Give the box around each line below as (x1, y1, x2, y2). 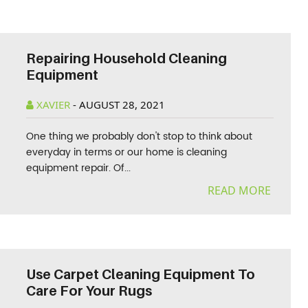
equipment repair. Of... (26, 160, 131, 176)
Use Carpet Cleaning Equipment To (26, 266, 256, 283)
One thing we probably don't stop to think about (26, 129, 253, 144)
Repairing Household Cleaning (26, 50, 228, 67)
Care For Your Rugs (26, 283, 153, 299)
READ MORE (207, 183, 274, 198)
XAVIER (34, 98, 74, 111)
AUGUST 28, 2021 (79, 98, 166, 111)
